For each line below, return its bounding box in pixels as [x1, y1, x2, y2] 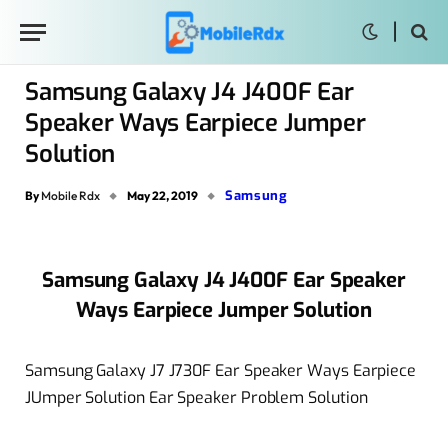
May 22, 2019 [127, 187, 198, 203]
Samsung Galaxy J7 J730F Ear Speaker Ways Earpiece [25, 359, 417, 381]
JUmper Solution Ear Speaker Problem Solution [25, 386, 368, 408]
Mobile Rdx [41, 187, 100, 203]
